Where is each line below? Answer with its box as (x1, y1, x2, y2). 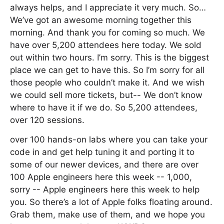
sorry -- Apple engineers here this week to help (10, 184, 199, 194)
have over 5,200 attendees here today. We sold (10, 40, 201, 50)
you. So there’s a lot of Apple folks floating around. (10, 197, 212, 207)
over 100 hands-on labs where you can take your (10, 134, 207, 144)
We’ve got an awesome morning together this (10, 15, 191, 25)
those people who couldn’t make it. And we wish (10, 77, 204, 87)
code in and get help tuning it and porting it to (10, 147, 194, 157)
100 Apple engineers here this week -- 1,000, (10, 172, 192, 182)
